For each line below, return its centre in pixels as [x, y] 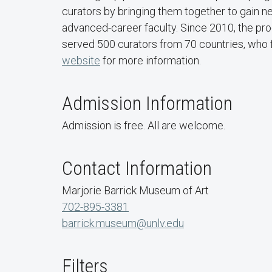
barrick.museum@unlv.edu [123, 223]
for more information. [151, 60]
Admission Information [147, 103]
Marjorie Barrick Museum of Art [135, 190]
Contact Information [137, 168]
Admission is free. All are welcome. [144, 125]
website [81, 60]
